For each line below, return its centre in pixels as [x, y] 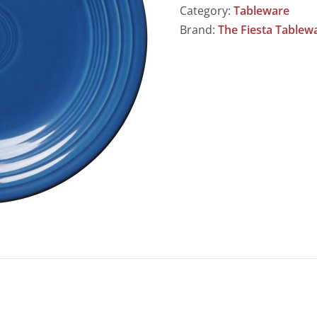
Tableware [261, 10]
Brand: [199, 29]
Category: [207, 10]
